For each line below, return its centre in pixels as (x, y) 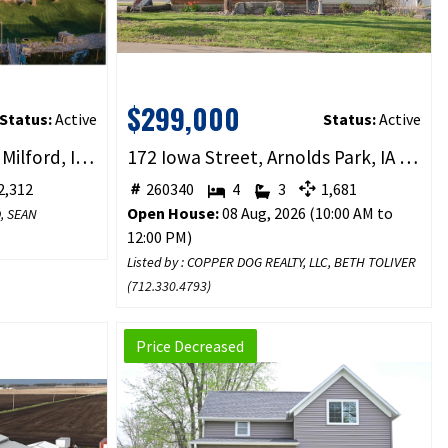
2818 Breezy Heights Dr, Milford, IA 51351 (84, 157)
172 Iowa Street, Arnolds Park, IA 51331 (408, 157)
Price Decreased (190, 346)
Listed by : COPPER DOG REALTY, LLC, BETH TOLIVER (271, 262)
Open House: (172, 213)
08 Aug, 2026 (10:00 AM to (305, 213)
